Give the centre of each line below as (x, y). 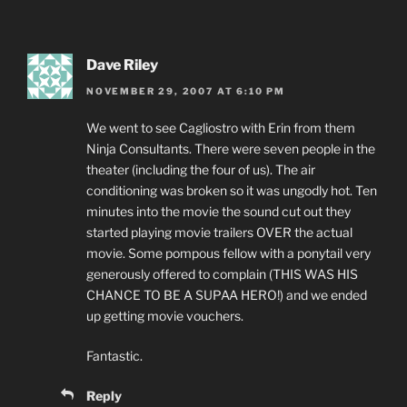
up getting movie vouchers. (165, 315)
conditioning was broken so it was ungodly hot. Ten (232, 190)
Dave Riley (122, 65)
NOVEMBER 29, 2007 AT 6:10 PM (186, 90)
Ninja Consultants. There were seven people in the (231, 148)
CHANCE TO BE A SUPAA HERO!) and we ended (227, 294)
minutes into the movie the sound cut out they (218, 211)
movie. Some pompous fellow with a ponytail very (228, 253)
